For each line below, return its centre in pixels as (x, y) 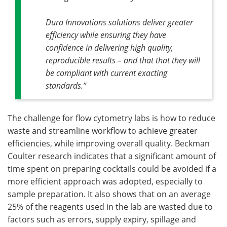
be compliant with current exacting (106, 72)
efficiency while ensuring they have (106, 34)
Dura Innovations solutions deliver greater (119, 22)
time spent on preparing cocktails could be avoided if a (112, 168)
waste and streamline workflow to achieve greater (103, 130)
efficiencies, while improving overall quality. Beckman (109, 143)
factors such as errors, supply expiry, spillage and (102, 219)
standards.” (66, 85)
